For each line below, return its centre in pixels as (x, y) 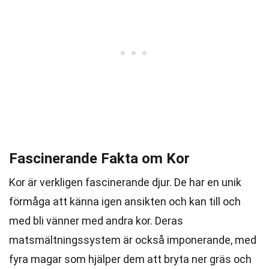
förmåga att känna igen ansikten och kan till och (125, 201)
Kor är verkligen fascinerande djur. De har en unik (125, 182)
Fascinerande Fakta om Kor (99, 159)
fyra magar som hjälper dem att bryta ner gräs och (130, 259)
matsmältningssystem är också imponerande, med (133, 240)
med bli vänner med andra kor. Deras (96, 221)
